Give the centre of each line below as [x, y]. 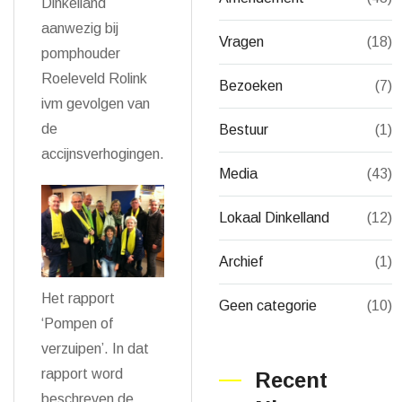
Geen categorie [268, 306]
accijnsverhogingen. [103, 154]
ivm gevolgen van [96, 104]
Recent [291, 380]
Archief [241, 262]
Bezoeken [251, 86]
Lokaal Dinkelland [274, 218]
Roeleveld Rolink [94, 79]
